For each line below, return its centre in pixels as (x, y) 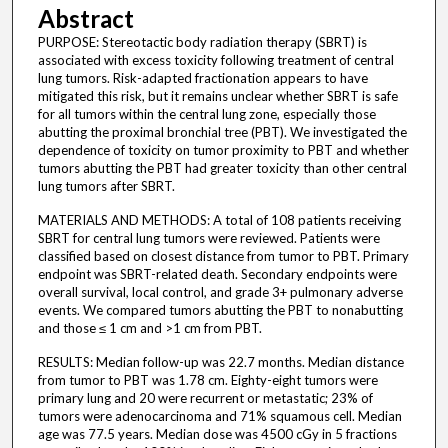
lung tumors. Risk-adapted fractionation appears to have (202, 78)
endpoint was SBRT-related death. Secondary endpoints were (217, 274)
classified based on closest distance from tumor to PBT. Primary (223, 256)
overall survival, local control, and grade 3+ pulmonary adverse (220, 292)
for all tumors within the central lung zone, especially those (206, 114)
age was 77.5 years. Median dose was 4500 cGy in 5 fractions (217, 434)
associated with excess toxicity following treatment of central (215, 60)
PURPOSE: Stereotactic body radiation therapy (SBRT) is (202, 42)
